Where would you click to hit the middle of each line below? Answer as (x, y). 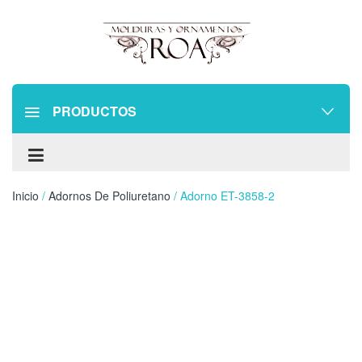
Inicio (25, 196)
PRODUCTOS (95, 111)
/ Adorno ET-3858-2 (223, 196)
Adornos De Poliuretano (109, 196)
